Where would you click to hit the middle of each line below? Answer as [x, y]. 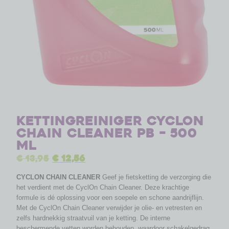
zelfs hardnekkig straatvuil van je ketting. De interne [94, 218]
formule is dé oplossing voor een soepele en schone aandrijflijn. [110, 198]
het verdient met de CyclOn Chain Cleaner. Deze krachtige [103, 188]
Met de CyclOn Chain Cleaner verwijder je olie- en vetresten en [109, 208]
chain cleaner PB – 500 [107, 133]
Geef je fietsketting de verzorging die [156, 177]
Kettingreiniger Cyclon [110, 121]
